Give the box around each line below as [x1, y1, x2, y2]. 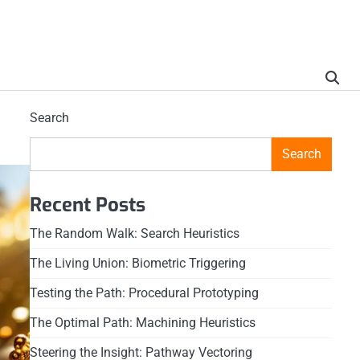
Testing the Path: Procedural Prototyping [29, 285, 259, 301]
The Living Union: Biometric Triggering [29, 256, 246, 271]
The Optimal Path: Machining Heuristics [29, 315, 256, 330]
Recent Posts [29, 192, 145, 218]
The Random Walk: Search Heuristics [29, 226, 239, 241]
